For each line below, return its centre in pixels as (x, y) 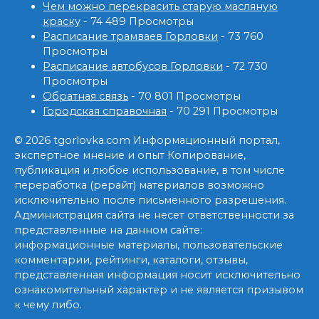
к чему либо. (48, 305)
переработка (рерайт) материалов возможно (139, 185)
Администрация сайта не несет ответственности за (154, 215)
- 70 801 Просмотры (184, 96)
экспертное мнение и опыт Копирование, (130, 156)
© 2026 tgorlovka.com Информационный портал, (147, 141)
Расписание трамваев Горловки (130, 37)
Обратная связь (85, 96)
